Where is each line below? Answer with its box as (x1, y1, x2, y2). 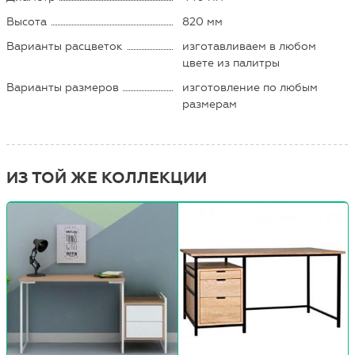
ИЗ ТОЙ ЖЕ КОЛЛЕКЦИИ (6, 167, 208, 188)
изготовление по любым (182, 80, 319, 94)
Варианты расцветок (6, 39, 124, 53)
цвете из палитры (182, 55, 281, 70)
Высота (6, 14, 48, 29)
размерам (182, 97, 238, 111)
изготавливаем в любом (182, 39, 317, 53)
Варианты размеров (6, 80, 120, 94)
